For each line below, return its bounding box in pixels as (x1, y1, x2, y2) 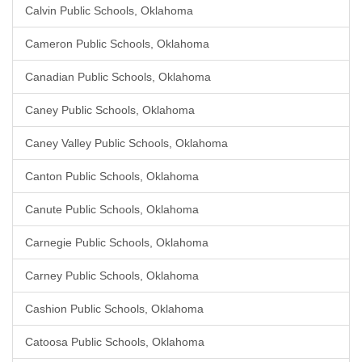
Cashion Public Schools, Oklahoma (25, 302, 204, 315)
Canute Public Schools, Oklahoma (25, 203, 199, 216)
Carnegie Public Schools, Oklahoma (25, 236, 208, 249)
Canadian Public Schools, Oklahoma (25, 70, 211, 83)
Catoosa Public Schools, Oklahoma (25, 335, 204, 348)
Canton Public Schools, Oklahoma (25, 170, 199, 183)
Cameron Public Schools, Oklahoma (25, 37, 209, 50)
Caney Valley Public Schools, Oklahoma (25, 137, 228, 149)
